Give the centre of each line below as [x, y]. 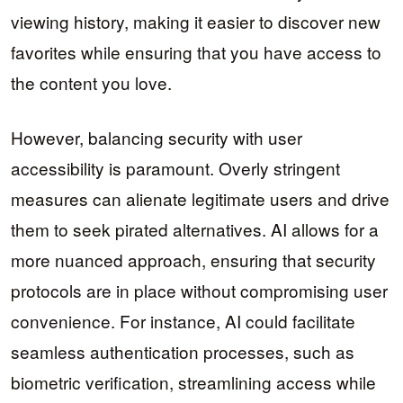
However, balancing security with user [157, 137]
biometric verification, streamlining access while [193, 381]
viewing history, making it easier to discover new [196, 22]
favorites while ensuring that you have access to [196, 52]
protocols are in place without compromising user [199, 290]
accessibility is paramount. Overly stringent [175, 167]
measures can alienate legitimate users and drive [200, 198]
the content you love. [91, 83]
